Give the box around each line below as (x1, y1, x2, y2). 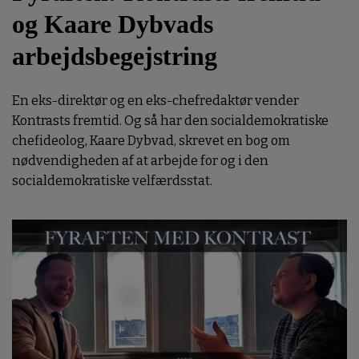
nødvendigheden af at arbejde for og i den (12, 153, 268, 169)
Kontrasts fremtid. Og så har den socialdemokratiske (12, 113, 329, 129)
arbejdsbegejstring (12, 41, 217, 71)
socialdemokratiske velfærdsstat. (12, 173, 212, 189)
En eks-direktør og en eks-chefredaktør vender (12, 93, 299, 109)
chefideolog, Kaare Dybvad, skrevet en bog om (12, 133, 290, 149)
